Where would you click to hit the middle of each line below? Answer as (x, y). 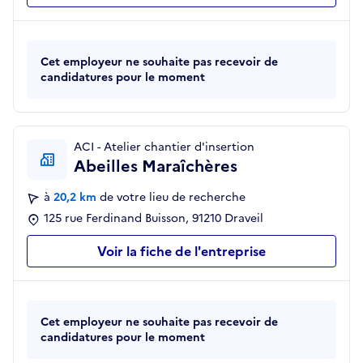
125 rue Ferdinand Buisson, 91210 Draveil (154, 219)
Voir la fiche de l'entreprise (181, 252)
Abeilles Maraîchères (156, 167)
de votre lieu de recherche (173, 198)
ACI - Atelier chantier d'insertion (164, 147)
